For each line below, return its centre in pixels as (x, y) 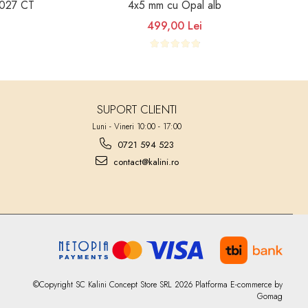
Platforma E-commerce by (239, 284)
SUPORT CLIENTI (137, 109)
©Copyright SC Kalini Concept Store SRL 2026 (114, 284)
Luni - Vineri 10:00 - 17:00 (137, 126)
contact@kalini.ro (144, 162)
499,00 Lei (175, 25)
